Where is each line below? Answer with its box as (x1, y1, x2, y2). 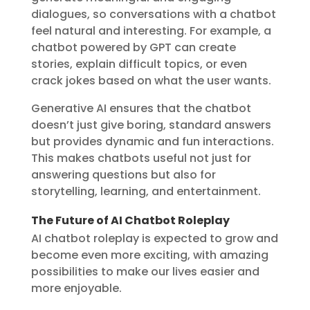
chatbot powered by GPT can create (30, 39, 236, 56)
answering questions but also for (30, 167, 216, 183)
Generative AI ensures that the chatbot (30, 100, 251, 117)
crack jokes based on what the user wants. (30, 73, 271, 89)
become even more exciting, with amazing (30, 247, 268, 264)
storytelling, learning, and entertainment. (30, 183, 261, 200)
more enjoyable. (30, 280, 122, 297)
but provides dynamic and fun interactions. (30, 134, 274, 150)
